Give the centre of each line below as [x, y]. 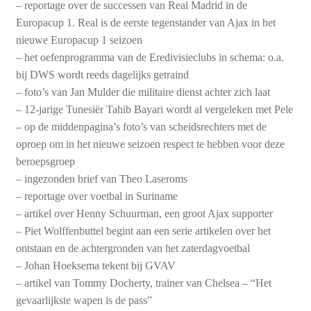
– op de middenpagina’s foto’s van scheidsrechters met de [141, 126]
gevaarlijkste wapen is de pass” [84, 300]
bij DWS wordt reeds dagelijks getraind [102, 74]
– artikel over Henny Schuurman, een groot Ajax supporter [144, 213]
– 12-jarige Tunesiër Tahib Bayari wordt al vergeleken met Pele [154, 109]
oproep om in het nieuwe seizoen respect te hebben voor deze [150, 144]
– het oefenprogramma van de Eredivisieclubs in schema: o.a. [150, 57]
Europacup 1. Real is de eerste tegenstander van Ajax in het [145, 22]
